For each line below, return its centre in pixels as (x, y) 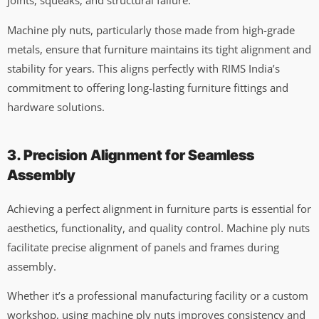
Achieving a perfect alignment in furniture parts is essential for (159, 208)
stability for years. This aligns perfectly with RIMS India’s (143, 68)
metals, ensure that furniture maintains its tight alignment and (159, 49)
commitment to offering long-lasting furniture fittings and (148, 87)
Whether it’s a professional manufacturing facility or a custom (158, 295)
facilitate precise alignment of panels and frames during (143, 247)
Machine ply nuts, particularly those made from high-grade (151, 30)
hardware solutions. (56, 106)
